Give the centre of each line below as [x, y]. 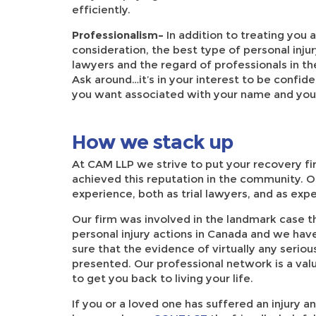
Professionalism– [119, 35]
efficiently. [101, 10]
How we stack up [153, 142]
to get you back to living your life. [163, 278]
